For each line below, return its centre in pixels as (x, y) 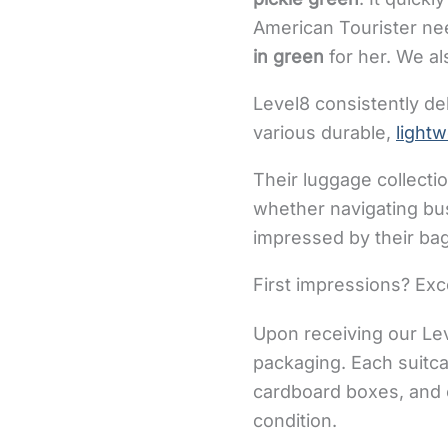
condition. (295, 420)
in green (288, 56)
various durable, (324, 132)
